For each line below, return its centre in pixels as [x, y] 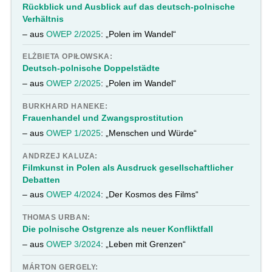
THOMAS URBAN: [56, 218]
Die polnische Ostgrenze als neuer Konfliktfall [118, 229]
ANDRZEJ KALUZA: [60, 156]
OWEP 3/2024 [74, 244]
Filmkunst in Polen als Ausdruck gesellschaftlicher [128, 167]
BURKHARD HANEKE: [65, 107]
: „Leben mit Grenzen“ [144, 244]
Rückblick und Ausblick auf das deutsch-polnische [129, 6]
